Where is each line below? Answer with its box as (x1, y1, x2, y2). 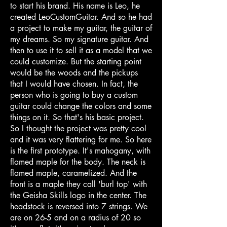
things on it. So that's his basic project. (10, 111, 144, 123)
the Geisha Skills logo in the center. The (10, 190, 146, 201)
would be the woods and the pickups (10, 67, 138, 78)
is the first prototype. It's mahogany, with (10, 145, 150, 156)
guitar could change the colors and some (10, 100, 152, 111)
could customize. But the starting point (10, 56, 141, 67)
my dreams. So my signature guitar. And (10, 33, 148, 45)
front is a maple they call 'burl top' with (10, 178, 147, 190)
